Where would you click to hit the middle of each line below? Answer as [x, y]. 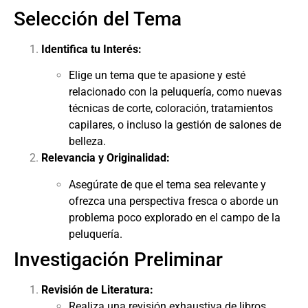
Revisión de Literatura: [97, 289]
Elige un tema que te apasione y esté [157, 76]
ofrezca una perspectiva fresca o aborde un [174, 201]
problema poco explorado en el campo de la [175, 217]
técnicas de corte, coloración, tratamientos [171, 109]
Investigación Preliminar [118, 259]
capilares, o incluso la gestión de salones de [175, 125]
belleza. [87, 142]
